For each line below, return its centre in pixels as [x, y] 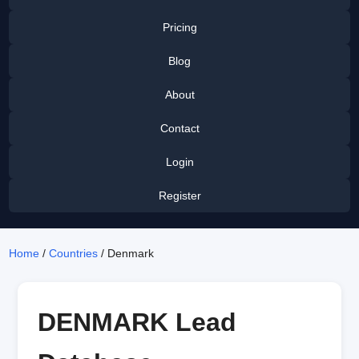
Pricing [179, 27]
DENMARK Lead [137, 322]
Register [179, 196]
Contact [179, 128]
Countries [74, 253]
